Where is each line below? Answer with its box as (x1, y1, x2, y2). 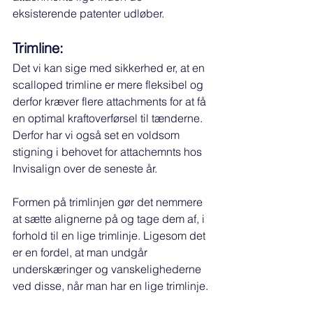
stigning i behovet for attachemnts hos (13, 145, 205, 159)
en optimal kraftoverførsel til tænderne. (13, 111, 205, 126)
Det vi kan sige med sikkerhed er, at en (13, 61, 208, 75)
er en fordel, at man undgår (13, 245, 150, 260)
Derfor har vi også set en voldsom (13, 128, 182, 143)
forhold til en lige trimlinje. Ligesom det (13, 228, 208, 243)
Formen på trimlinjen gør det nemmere (13, 195, 205, 210)
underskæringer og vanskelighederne (13, 262, 204, 277)
